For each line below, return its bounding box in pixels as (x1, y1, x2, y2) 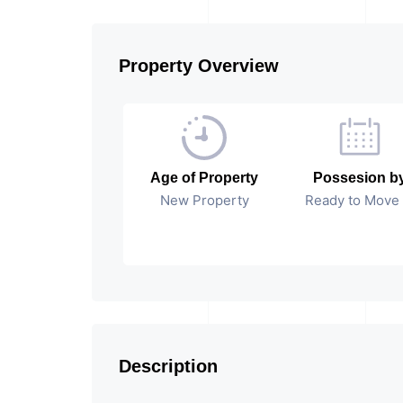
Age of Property (150, 170, 258, 185)
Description (119, 356, 218, 376)
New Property (159, 192, 249, 209)
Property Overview (119, 56, 279, 76)
